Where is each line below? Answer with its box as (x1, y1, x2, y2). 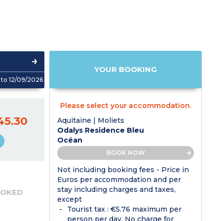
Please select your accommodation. (60, 101, 191, 110)
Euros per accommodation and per (57, 175, 182, 184)
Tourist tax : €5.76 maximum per (67, 204, 182, 214)
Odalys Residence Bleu (57, 125, 145, 135)
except (57, 194, 82, 204)
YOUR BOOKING (94, 65, 157, 74)
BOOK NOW (106, 148, 145, 156)
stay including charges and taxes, (57, 184, 176, 194)
